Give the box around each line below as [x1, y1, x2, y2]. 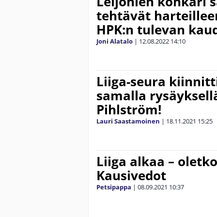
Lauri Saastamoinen [96, 116, 160, 125]
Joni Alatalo [96, 36, 133, 46]
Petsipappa [96, 182, 131, 191]
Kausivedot [96, 166, 166, 184]
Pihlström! [96, 100, 161, 118]
